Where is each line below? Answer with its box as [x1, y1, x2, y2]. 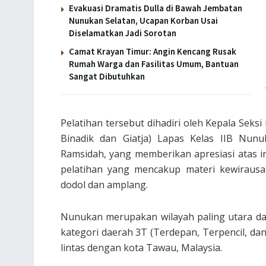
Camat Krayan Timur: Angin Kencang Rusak [69, 45, 236, 57]
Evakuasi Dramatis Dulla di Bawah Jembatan [69, 2, 242, 14]
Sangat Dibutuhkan [69, 70, 145, 82]
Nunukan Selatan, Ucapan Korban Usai [69, 14, 218, 26]
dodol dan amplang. [61, 178, 148, 191]
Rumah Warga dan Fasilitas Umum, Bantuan [69, 58, 239, 69]
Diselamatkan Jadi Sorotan [69, 27, 176, 39]
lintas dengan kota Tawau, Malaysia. [61, 240, 222, 254]
